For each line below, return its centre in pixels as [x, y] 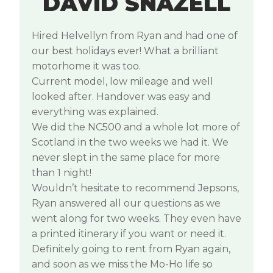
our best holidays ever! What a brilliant [125, 51]
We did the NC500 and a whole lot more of [136, 127]
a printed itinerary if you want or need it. [129, 233]
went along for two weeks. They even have [136, 218]
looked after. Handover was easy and [121, 96]
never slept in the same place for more [126, 157]
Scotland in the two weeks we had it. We [130, 142]
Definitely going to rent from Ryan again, [131, 249]
